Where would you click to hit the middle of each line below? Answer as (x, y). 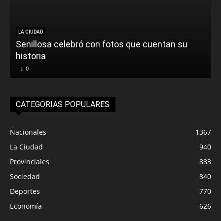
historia (31, 56)
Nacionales (28, 132)
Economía (26, 206)
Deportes (25, 191)
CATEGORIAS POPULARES (63, 104)
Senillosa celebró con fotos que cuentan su (102, 44)
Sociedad (25, 176)
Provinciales (30, 161)
